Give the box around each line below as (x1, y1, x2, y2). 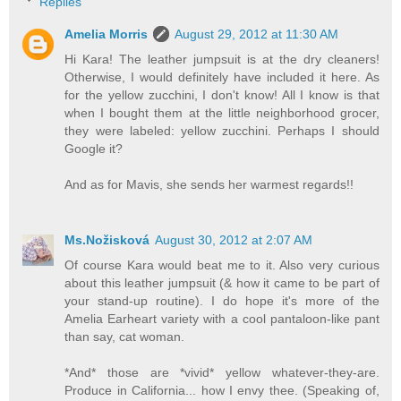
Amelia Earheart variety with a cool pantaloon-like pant (64, 311, 380, 326)
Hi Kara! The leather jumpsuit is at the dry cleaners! (64, 51, 380, 66)
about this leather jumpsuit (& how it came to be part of (64, 275, 380, 290)
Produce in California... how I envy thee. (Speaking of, (64, 382, 380, 397)
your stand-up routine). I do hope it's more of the (64, 293, 380, 308)
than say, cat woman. (64, 328, 185, 344)
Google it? (64, 141, 124, 156)
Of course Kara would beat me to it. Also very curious (64, 257, 380, 272)
